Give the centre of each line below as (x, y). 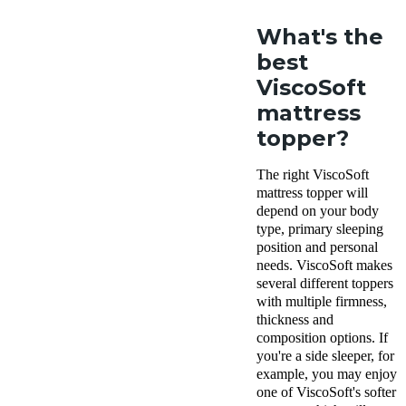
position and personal (317, 247)
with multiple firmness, (322, 302)
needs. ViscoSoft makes (324, 266)
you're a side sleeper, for (325, 356)
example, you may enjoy (327, 374)
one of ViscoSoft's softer (326, 392)
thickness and (295, 320)
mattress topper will (312, 193)
